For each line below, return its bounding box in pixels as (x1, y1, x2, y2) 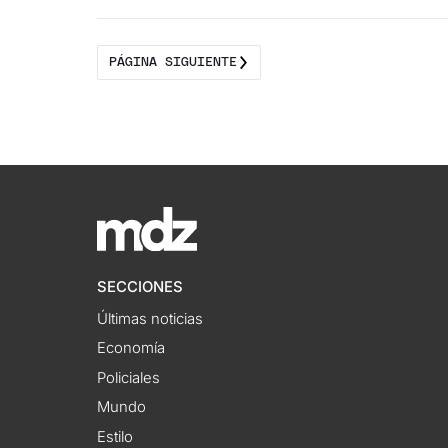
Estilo (97, 427, 134, 446)
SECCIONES (97, 278, 184, 297)
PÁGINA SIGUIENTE (109, 55, 237, 69)
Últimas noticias (97, 309, 204, 328)
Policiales (97, 368, 161, 387)
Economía (97, 339, 166, 358)
